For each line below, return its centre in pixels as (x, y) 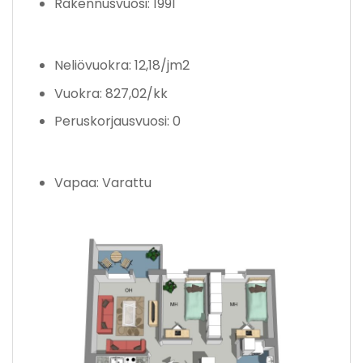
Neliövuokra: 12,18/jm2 (122, 65)
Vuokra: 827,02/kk (111, 93)
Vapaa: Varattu (102, 182)
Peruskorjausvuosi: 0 (117, 122)
